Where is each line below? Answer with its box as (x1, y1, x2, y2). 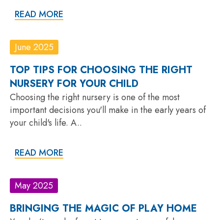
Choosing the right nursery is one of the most (10, 90, 180, 104)
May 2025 (15, 179, 53, 192)
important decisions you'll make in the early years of (10, 103, 206, 116)
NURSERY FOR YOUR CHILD (10, 76, 138, 91)
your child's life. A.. (10, 116, 82, 129)
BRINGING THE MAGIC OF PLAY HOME (10, 201, 197, 216)
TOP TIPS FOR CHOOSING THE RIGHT (10, 62, 192, 77)
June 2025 (15, 40, 54, 54)
